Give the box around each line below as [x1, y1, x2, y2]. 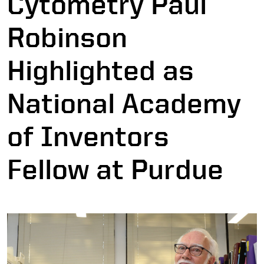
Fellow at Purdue [7, 153, 223, 184]
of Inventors [7, 120, 169, 151]
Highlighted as [7, 54, 194, 85]
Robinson [7, 21, 127, 52]
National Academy [7, 87, 241, 118]
